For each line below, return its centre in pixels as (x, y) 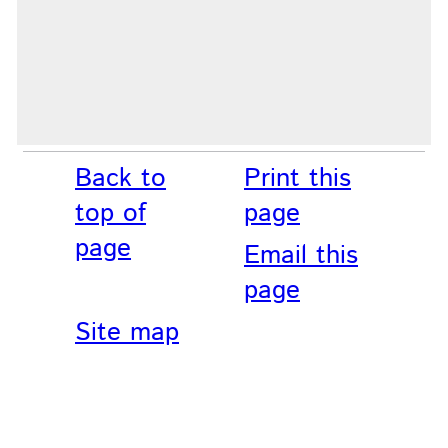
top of (111, 213)
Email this (301, 255)
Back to (121, 178)
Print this (297, 178)
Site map (127, 332)
